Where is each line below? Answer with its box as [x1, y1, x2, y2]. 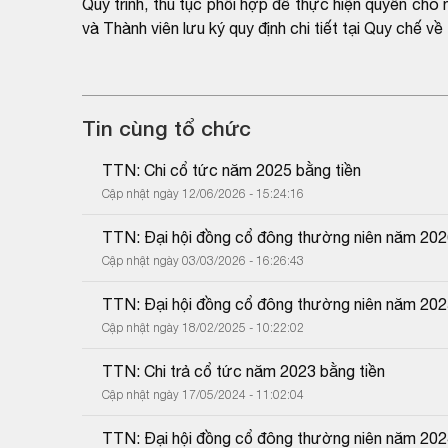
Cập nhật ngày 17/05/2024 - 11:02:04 [102, 386, 304, 402]
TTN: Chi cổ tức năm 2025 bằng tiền [102, 160, 361, 179]
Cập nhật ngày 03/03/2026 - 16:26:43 [102, 252, 304, 268]
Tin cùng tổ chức [82, 115, 251, 141]
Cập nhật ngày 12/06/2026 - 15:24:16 [102, 185, 304, 201]
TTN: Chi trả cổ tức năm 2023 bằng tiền [102, 361, 385, 380]
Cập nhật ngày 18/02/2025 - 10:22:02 [102, 319, 304, 335]
